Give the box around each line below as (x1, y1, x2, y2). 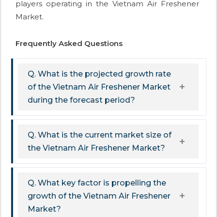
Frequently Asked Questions (15, 39, 123, 48)
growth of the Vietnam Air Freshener (28, 191, 170, 201)
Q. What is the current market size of (28, 130, 171, 140)
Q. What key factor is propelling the (28, 178, 166, 188)
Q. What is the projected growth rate (28, 69, 171, 79)
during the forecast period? (28, 95, 135, 105)
